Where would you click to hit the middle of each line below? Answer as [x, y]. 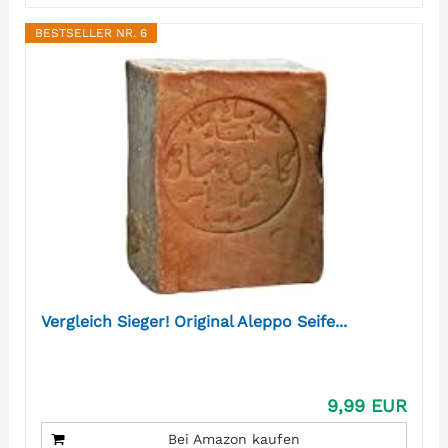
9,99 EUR [367, 406]
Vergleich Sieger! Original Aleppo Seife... [193, 322]
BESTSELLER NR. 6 [90, 33]
